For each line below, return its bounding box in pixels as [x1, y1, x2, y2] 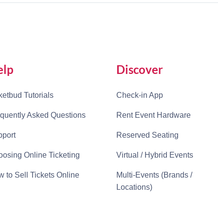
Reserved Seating [116, 131, 179, 139]
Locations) [116, 183, 152, 191]
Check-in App [116, 91, 163, 99]
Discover [116, 62, 163, 76]
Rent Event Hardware [116, 111, 191, 119]
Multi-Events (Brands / [116, 171, 192, 179]
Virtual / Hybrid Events [116, 151, 193, 159]
